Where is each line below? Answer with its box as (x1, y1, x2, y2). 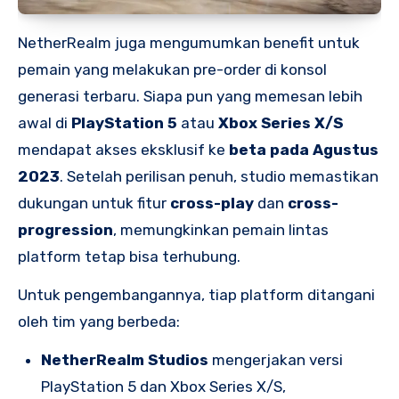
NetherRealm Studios (40, 351, 208, 370)
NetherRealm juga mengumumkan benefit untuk (18, 34, 360, 53)
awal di (18, 114, 71, 133)
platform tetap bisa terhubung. (18, 248, 240, 266)
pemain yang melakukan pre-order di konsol (18, 61, 327, 79)
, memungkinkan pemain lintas (113, 221, 329, 240)
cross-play (170, 194, 254, 213)
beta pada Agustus (229, 141, 379, 159)
